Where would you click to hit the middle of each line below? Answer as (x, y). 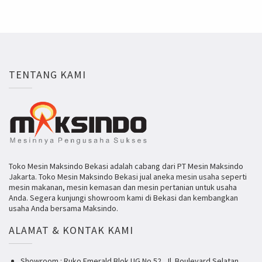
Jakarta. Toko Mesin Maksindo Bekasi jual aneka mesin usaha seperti (128, 176)
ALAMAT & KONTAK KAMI (71, 230)
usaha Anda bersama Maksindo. (63, 208)
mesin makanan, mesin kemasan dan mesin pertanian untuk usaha (123, 187)
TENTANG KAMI (47, 75)
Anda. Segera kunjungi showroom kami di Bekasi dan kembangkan (123, 197)
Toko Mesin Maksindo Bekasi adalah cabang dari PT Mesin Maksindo (126, 166)
